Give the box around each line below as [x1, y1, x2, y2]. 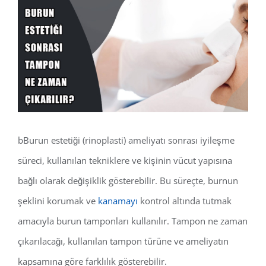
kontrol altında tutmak [138, 195, 232, 207]
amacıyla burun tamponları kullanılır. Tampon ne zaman [18, 215, 248, 227]
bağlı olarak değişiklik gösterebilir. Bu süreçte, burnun [18, 175, 238, 186]
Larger [17, 21, 43, 33]
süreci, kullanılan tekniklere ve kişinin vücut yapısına [18, 154, 232, 166]
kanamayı [98, 195, 138, 207]
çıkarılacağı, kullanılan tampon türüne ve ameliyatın [18, 235, 229, 247]
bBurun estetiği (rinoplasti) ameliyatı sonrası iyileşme [18, 134, 235, 146]
